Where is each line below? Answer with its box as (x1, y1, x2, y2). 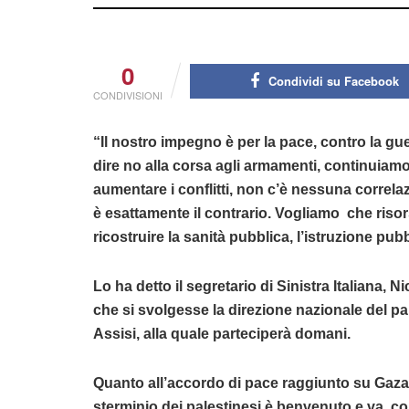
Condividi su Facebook (268, 72, 399, 90)
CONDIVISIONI (93, 88, 163, 103)
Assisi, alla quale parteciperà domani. (93, 326, 351, 342)
